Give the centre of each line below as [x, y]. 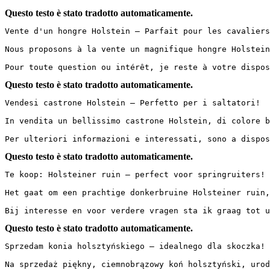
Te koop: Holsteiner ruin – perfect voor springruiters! [135, 174]
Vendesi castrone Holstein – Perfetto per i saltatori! [133, 102]
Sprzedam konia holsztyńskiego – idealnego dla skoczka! [135, 246]
